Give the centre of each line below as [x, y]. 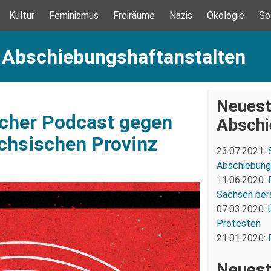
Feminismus [74, 15]
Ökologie [226, 15]
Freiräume [134, 15]
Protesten [238, 223]
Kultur [22, 15]
